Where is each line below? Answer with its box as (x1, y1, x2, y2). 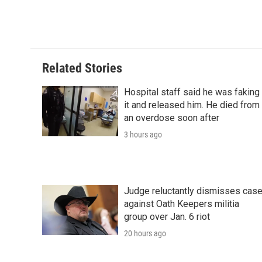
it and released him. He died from (124, 99, 260, 111)
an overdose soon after (124, 112, 219, 124)
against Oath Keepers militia (124, 198, 239, 210)
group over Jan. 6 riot (124, 211, 210, 223)
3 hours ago (124, 130, 162, 140)
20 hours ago (124, 229, 166, 239)
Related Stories (42, 61, 122, 76)
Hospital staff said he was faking (124, 87, 260, 98)
